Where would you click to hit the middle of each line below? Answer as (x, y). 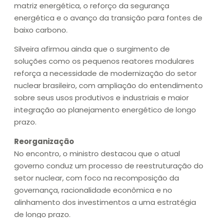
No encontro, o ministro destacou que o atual (97, 153)
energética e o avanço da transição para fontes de (108, 18)
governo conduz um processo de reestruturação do (109, 165)
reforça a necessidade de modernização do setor (105, 73)
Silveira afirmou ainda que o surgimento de (92, 49)
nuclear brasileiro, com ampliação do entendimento (109, 86)
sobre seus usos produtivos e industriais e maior (101, 98)
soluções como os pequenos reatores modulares (104, 61)
